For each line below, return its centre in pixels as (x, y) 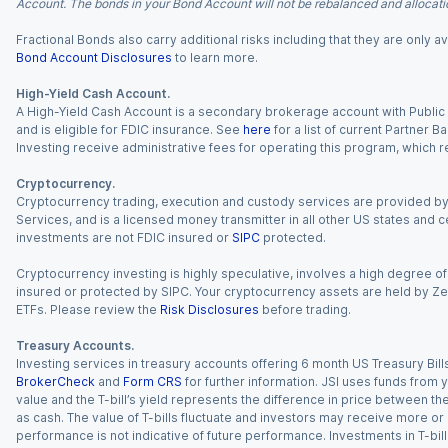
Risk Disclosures (209, 309)
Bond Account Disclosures (94, 57)
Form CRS (152, 381)
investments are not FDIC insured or (122, 237)
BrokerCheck (55, 381)
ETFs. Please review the (86, 309)
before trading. (306, 309)
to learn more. (216, 57)
